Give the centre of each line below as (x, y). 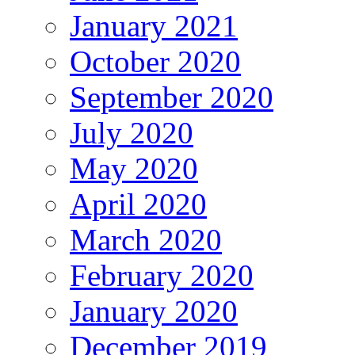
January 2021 (154, 26)
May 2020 (134, 169)
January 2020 (154, 311)
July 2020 (132, 133)
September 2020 (172, 97)
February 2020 (162, 276)
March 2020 (146, 240)
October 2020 (155, 62)
